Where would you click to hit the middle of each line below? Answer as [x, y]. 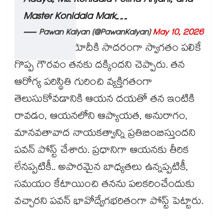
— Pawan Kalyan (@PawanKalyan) [88, 34]
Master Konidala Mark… [75, 18]
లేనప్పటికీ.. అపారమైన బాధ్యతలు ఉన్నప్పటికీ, [101, 169]
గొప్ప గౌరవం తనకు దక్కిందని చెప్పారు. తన [100, 66]
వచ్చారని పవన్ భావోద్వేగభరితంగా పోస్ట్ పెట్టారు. [109, 203]
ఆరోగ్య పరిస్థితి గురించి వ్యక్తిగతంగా [83, 83]
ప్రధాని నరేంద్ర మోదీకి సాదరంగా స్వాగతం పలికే [108, 49]
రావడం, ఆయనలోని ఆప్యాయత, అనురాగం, [101, 118]
